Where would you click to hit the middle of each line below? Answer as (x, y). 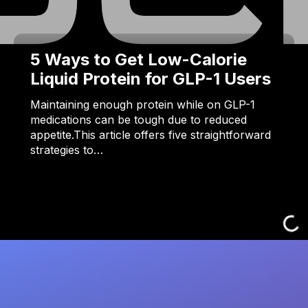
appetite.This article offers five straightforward (151, 135)
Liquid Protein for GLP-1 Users (151, 79)
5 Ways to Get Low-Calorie (139, 60)
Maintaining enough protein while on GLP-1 (143, 105)
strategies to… (67, 150)
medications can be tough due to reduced (139, 120)
